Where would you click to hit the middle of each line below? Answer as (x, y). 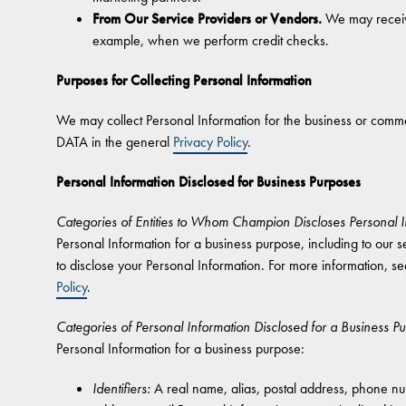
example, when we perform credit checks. (211, 40)
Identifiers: (121, 388)
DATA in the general (115, 142)
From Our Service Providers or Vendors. (207, 19)
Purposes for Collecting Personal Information (184, 80)
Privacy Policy (210, 142)
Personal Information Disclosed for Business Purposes (208, 182)
